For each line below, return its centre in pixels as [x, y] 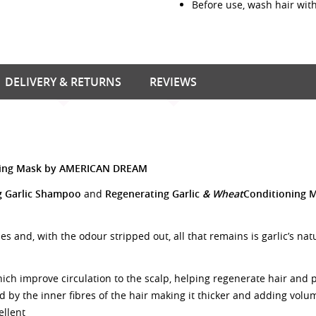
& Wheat [223, 194]
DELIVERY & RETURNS [63, 82]
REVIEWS [173, 82]
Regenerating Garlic [154, 194]
